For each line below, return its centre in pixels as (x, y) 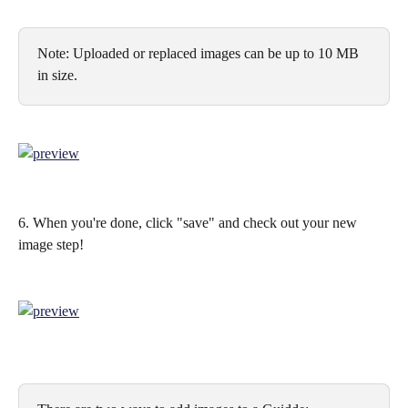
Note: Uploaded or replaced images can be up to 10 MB (200, 54)
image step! (51, 244)
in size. (57, 76)
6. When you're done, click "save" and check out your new (189, 222)
